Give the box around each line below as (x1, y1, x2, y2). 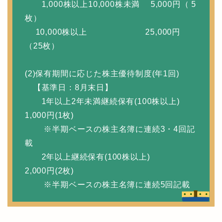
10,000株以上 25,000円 (25, 27, 180, 36)
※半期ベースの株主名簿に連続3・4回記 (25, 124, 195, 133)
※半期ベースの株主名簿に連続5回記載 (25, 180, 190, 189)
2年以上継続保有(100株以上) (25, 152, 183, 161)
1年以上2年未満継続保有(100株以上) (25, 97, 188, 106)
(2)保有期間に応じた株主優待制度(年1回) (25, 69, 179, 78)
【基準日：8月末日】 (25, 83, 113, 92)
